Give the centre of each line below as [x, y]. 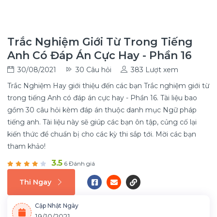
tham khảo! [26, 146]
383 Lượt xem [155, 70]
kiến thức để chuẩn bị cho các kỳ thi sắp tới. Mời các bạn [102, 134]
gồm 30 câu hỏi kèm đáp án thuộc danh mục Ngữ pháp [102, 110]
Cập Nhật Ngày [57, 206]
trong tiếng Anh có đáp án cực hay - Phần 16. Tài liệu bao [102, 98]
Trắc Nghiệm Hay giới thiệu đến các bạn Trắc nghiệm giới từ [108, 86]
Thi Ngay [35, 182]
